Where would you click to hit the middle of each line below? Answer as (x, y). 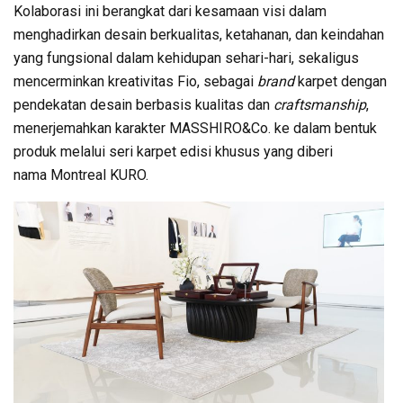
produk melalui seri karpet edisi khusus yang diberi (173, 151)
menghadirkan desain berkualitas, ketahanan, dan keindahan (199, 34)
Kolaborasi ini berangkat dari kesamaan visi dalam (170, 11)
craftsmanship (320, 104)
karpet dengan (342, 81)
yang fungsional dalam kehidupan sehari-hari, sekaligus (186, 58)
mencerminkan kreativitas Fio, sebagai (135, 81)
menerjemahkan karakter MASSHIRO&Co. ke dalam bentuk (195, 128)
